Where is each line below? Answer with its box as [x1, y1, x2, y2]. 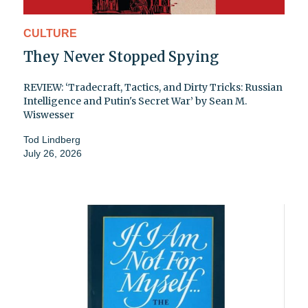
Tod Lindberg [23, 133, 80, 145]
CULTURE [23, 27, 77, 39]
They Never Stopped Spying [23, 47, 219, 65]
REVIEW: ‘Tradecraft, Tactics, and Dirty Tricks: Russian [23, 80, 283, 93]
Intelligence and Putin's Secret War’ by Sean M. [23, 94, 247, 107]
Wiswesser [23, 108, 74, 121]
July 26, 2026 [23, 147, 82, 159]
